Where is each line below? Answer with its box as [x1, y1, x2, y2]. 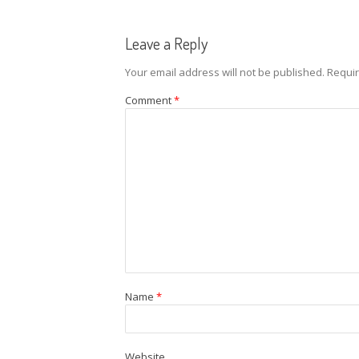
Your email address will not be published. [125, 64, 325, 79]
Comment [125, 92, 174, 107]
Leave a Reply [125, 32, 208, 54]
